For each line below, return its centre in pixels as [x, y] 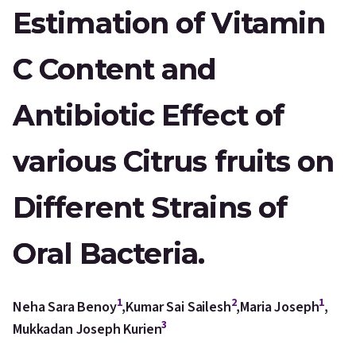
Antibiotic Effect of [149, 115]
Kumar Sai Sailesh [178, 307]
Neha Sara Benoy [65, 307]
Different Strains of [150, 207]
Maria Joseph [280, 307]
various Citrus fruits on [174, 161]
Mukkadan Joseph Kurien [87, 329]
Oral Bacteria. [109, 253]
